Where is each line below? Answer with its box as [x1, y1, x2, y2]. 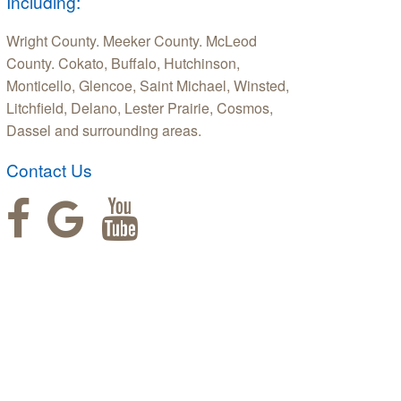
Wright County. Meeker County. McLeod [6, 30, 257, 51]
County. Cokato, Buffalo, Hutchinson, [6, 52, 240, 73]
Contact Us [6, 157, 92, 182]
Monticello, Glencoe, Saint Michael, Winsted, [6, 74, 289, 96]
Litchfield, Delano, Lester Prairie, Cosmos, [6, 97, 273, 118]
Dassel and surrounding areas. [6, 119, 201, 141]
